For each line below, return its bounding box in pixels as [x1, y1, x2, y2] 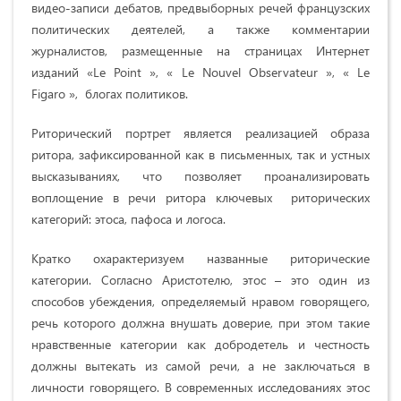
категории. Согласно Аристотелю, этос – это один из [31, 270, 370, 288]
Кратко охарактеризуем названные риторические [31, 249, 370, 267]
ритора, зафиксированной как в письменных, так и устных [31, 145, 370, 163]
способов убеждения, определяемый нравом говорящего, [31, 292, 370, 310]
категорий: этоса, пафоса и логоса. [31, 209, 226, 227]
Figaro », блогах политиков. [31, 84, 188, 102]
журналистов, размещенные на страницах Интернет [31, 41, 370, 59]
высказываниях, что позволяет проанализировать [31, 166, 370, 184]
